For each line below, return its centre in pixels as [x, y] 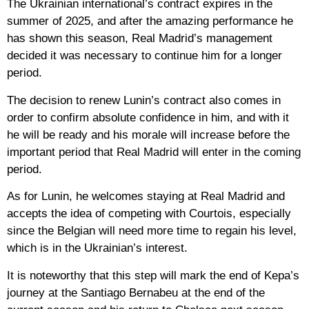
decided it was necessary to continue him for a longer [144, 56]
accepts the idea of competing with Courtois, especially [149, 214]
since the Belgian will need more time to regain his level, [152, 231]
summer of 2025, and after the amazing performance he [150, 21]
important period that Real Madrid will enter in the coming [154, 152]
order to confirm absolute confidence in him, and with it [148, 117]
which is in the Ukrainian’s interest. [97, 248]
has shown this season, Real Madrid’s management [140, 39]
